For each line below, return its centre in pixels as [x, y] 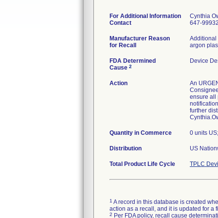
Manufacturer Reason [140, 38]
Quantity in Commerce [141, 133]
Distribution [126, 148]
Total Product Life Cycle [142, 164]
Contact [120, 23]
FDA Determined [133, 61]
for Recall [123, 45]
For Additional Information [145, 16]
